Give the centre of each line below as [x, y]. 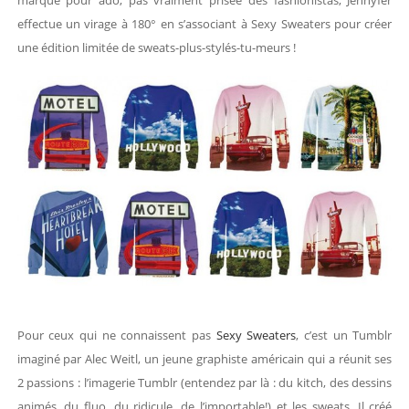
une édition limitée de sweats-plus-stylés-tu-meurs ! [156, 47]
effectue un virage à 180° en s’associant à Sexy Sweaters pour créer [204, 24]
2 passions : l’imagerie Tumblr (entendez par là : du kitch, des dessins [204, 383]
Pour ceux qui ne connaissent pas [116, 336]
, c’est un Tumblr [344, 336]
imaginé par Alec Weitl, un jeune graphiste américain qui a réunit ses [204, 359]
